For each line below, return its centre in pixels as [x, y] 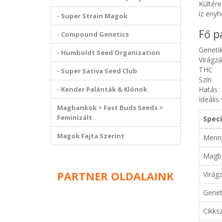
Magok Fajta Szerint [91, 136]
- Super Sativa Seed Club [97, 71]
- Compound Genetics [93, 34]
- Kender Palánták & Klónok [102, 89]
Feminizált [75, 117]
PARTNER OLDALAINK [116, 176]
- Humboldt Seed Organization [109, 53]
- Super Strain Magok [92, 16]
